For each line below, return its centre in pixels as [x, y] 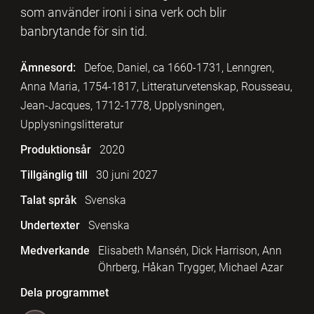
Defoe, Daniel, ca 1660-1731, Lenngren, [179, 67]
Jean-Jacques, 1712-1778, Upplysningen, [122, 105]
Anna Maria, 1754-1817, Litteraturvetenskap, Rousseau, [156, 86]
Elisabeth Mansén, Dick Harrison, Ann [190, 250]
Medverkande [55, 250]
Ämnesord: [48, 67]
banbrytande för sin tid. [83, 31]
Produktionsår [55, 149]
